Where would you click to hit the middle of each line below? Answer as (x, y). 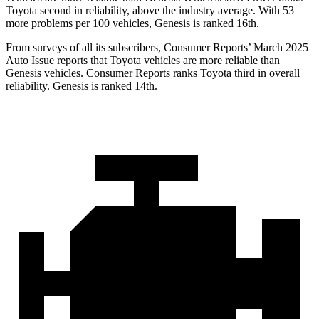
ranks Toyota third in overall (235, 73)
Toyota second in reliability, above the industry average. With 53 (150, 11)
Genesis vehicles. (46, 73)
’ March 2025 (278, 48)
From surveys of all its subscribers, (85, 48)
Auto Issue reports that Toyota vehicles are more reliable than (143, 61)
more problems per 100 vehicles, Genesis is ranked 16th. (132, 23)
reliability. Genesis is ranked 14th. (82, 86)
